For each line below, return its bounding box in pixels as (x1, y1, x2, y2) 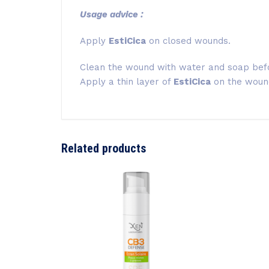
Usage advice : (80, 9, 144, 20)
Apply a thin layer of (80, 76, 174, 88)
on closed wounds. (146, 35, 231, 47)
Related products (61, 141, 146, 156)
